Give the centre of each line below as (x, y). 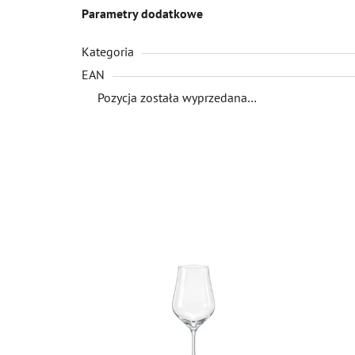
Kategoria (108, 51)
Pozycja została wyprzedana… (177, 97)
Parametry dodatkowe (142, 13)
